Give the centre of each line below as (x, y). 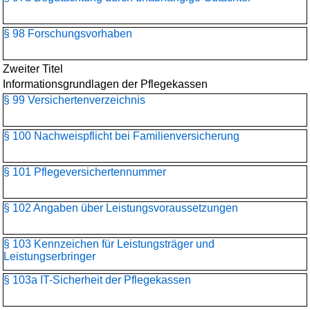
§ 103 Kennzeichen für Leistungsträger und (109, 244)
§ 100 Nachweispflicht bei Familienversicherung (121, 136)
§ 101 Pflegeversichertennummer (85, 172)
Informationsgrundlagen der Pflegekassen (105, 84)
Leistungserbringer (49, 256)
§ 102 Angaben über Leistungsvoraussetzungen (121, 208)
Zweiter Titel (33, 69)
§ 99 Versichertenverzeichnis (74, 100)
